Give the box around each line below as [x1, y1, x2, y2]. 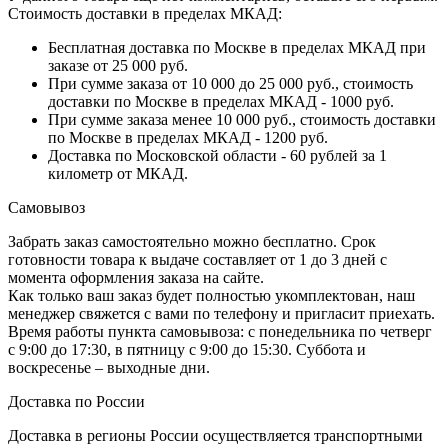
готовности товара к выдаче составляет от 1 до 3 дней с [8, 250, 387, 268]
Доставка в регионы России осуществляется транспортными [8, 426, 423, 444]
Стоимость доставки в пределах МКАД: [8, 4, 282, 22]
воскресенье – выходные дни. [8, 358, 210, 376]
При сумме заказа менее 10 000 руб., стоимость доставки [48, 110, 436, 128]
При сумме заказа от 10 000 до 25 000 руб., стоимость [48, 74, 413, 92]
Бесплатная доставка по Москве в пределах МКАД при [48, 38, 426, 56]
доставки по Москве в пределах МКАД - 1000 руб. [48, 92, 394, 110]
